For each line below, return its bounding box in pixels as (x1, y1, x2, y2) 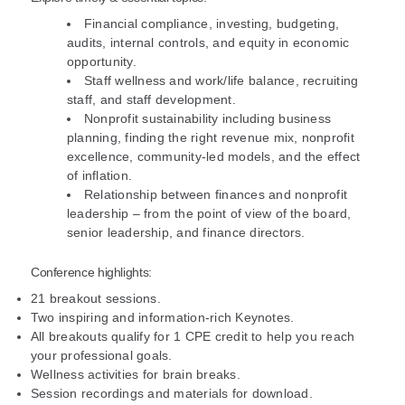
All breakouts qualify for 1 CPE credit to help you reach (30, 329, 355, 344)
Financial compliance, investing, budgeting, (83, 16, 340, 32)
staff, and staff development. (66, 92, 236, 108)
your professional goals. (30, 348, 173, 363)
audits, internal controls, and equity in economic (66, 35, 350, 51)
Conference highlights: (30, 265, 152, 280)
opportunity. (66, 54, 137, 70)
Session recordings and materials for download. (30, 386, 313, 401)
